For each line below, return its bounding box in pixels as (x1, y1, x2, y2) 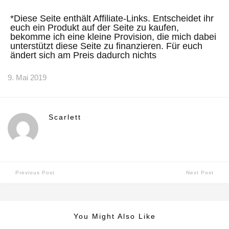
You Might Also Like (73, 212, 156, 220)
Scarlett (49, 112, 81, 121)
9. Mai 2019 (8, 73, 47, 82)
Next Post (186, 169, 214, 175)
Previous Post (15, 169, 55, 175)
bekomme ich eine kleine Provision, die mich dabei (10, 31, 216, 42)
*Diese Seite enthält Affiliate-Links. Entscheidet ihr (10, 13, 214, 24)
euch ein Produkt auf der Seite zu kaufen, (10, 22, 179, 33)
